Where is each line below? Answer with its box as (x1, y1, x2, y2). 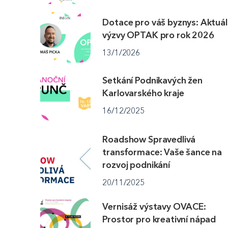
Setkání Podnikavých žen (102, 75, 203, 87)
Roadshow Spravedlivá (102, 134, 196, 146)
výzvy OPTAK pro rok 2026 (102, 29, 214, 41)
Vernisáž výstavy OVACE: (102, 201, 206, 212)
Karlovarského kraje (102, 88, 184, 99)
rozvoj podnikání (102, 159, 170, 171)
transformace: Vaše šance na (102, 147, 222, 158)
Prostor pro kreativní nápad (102, 213, 216, 225)
